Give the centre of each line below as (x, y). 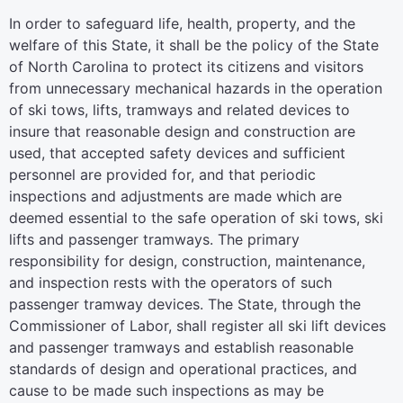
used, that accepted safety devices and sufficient (177, 153)
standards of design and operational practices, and (183, 369)
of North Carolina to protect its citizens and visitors (186, 67)
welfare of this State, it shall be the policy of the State (194, 45)
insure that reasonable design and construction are (182, 131)
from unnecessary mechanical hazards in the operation (196, 88)
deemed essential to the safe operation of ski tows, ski (196, 218)
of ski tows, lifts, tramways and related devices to (179, 110)
